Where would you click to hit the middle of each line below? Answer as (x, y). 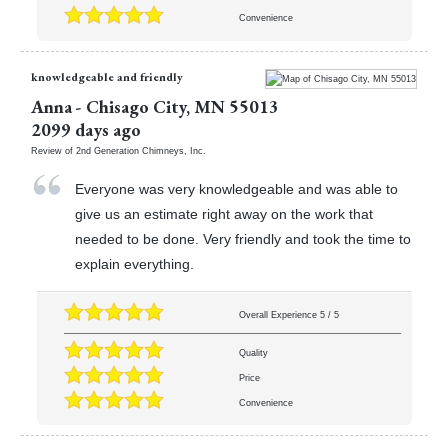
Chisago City (135, 107)
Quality (253, 352)
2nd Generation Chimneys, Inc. (140, 151)
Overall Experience (279, 314)
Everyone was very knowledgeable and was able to (237, 189)
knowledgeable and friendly (106, 76)
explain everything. (135, 264)
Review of (53, 151)
